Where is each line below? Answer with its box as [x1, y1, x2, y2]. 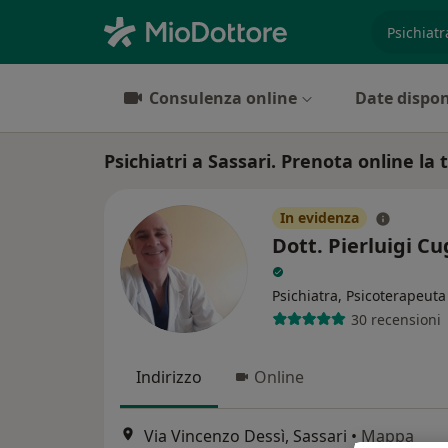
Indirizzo [136, 366, 202, 388]
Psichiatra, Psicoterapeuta [272, 286, 446, 305]
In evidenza [280, 208, 359, 227]
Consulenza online [149, 87, 297, 109]
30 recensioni [350, 309, 441, 329]
